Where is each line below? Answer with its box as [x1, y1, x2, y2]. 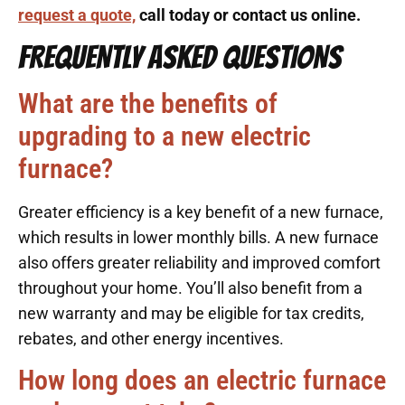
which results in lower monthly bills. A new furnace [18, 227, 379, 247]
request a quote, [18, 5, 136, 25]
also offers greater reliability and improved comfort [18, 252, 381, 272]
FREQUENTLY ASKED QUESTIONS [18, 40, 342, 74]
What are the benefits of [18, 87, 278, 119]
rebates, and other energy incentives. [18, 328, 284, 348]
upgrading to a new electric [18, 119, 311, 152]
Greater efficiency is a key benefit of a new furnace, [18, 202, 383, 221]
